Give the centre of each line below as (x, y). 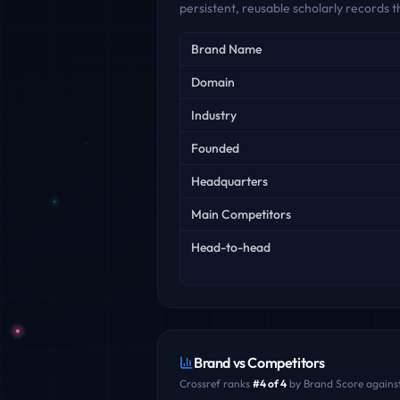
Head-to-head (231, 247)
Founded (215, 148)
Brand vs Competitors (259, 362)
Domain (213, 82)
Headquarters (229, 181)
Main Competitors (241, 214)
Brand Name (226, 49)
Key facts (205, 41)
